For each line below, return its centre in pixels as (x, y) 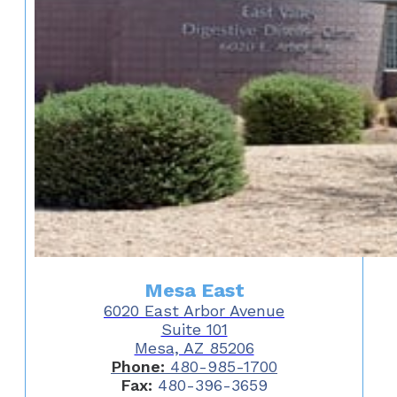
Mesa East (194, 290)
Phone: (138, 366)
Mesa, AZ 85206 (194, 347)
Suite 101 (194, 329)
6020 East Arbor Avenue (194, 310)
